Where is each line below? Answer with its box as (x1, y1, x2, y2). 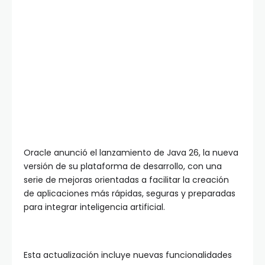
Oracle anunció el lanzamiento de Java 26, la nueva (24, 147, 238, 159)
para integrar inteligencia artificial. (24, 201, 165, 214)
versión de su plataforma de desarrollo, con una (24, 160, 222, 173)
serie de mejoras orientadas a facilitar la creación (24, 174, 229, 186)
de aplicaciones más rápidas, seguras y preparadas (24, 188, 235, 200)
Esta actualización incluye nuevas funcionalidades (24, 249, 232, 261)
